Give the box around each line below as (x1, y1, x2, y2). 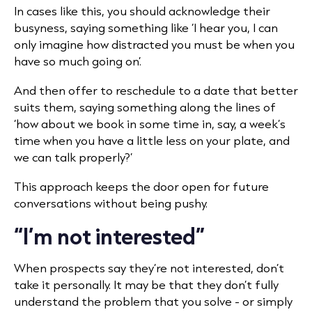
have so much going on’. (14, 53, 141, 69)
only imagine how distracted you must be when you (14, 36, 295, 52)
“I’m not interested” (14, 221, 205, 250)
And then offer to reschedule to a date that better (14, 82, 298, 98)
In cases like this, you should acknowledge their (14, 3, 270, 19)
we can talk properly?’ (14, 149, 132, 165)
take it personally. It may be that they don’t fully (14, 276, 279, 292)
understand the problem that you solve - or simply (14, 293, 292, 309)
